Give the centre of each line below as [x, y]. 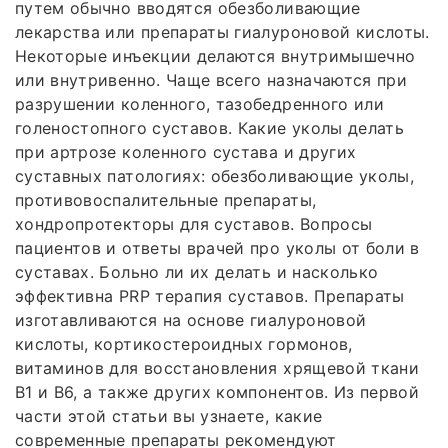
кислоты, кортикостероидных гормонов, [184, 344]
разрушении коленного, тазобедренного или [200, 104]
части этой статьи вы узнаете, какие [169, 416]
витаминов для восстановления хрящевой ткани [217, 368]
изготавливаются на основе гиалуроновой [191, 320]
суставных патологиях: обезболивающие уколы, [215, 176]
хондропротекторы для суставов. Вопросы [194, 224]
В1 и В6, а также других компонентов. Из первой [217, 392]
